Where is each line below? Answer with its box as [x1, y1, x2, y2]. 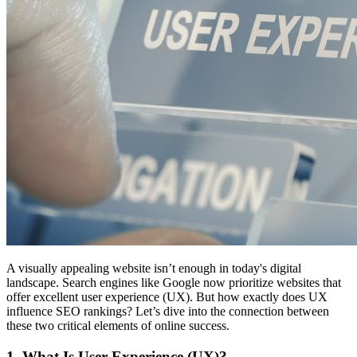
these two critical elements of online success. [6, 318, 229, 332]
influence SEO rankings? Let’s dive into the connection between [6, 304, 329, 318]
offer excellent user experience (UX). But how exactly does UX [6, 289, 328, 304]
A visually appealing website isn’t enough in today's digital [6, 261, 301, 275]
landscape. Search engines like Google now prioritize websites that [6, 275, 341, 289]
